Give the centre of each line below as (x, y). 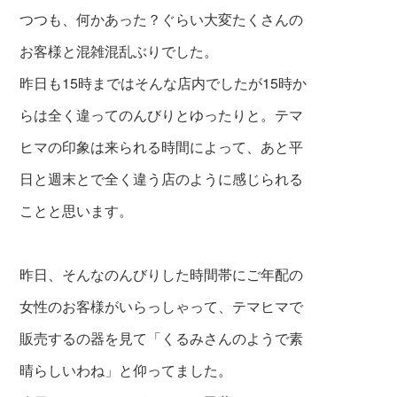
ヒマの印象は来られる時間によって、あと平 (162, 147)
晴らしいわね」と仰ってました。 (126, 370)
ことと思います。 (77, 211)
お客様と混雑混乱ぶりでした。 (119, 51)
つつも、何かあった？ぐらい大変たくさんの (162, 19)
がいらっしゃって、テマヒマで (204, 307)
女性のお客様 (62, 307)
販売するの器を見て (84, 339)
